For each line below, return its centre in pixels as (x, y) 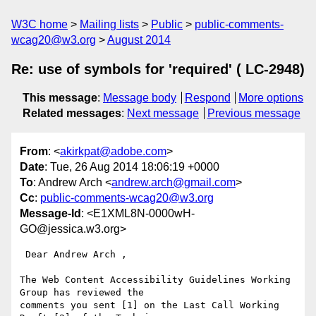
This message (60, 98)
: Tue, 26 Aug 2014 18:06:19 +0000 (132, 167)
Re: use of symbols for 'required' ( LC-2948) (158, 69)
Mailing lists (109, 24)
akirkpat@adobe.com (113, 152)
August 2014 (139, 40)
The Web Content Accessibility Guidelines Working (155, 280)
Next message (163, 113)
